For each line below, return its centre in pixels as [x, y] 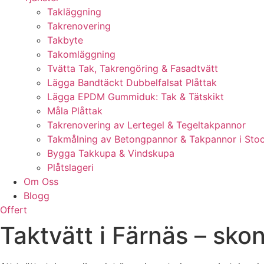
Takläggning [74, 12]
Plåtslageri [70, 167]
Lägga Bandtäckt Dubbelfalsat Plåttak [132, 82]
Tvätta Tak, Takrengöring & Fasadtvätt [133, 68]
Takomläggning [81, 54]
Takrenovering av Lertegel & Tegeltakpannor [146, 125]
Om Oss [41, 181]
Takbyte [65, 40]
